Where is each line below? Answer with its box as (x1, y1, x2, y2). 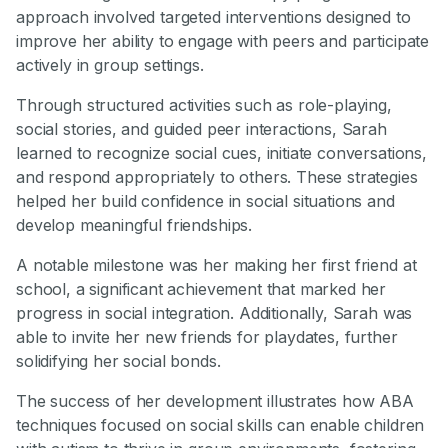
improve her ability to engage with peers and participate (16, 31, 430, 52)
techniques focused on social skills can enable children (16, 415, 425, 436)
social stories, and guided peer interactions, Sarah (16, 119, 387, 140)
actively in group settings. (16, 55, 204, 76)
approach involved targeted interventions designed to (16, 7, 411, 28)
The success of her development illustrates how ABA (16, 391, 414, 412)
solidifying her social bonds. (16, 351, 221, 372)
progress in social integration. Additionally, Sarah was (16, 303, 413, 324)
